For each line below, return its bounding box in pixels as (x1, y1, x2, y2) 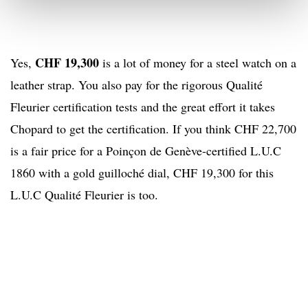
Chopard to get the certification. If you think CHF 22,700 (10, 120, 296, 137)
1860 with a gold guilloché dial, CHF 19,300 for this (10, 164, 274, 181)
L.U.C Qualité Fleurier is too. (10, 186, 158, 203)
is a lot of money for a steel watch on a (99, 54, 296, 71)
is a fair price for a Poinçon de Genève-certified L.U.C (10, 142, 281, 159)
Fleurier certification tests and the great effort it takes (10, 98, 275, 115)
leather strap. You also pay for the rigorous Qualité (10, 76, 263, 93)
